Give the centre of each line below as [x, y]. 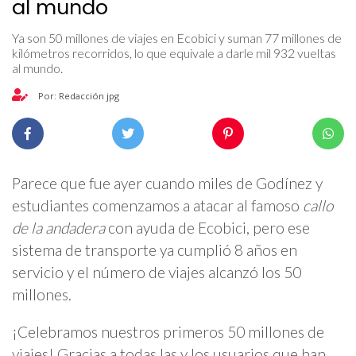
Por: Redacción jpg [77, 95]
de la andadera [58, 228]
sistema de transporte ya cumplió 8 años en [155, 250]
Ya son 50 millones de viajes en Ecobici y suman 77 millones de [177, 37]
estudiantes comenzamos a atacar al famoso [157, 205]
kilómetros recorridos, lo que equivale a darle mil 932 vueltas [174, 52]
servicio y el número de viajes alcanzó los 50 [157, 272]
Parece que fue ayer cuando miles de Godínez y [167, 183]
